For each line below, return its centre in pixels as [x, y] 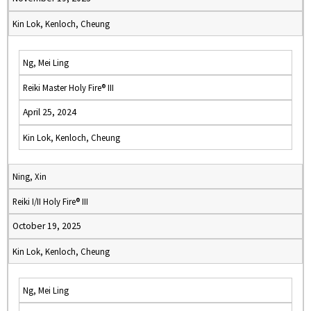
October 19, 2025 [47, 226]
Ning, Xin [30, 176]
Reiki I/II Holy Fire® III [50, 201]
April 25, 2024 [50, 112]
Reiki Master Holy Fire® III [68, 87]
